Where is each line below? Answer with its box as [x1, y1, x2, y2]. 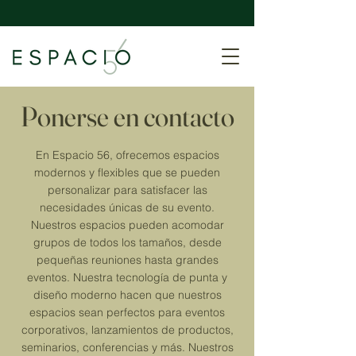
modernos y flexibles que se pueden [34, 165, 220, 180]
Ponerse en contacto [20, 99, 234, 133]
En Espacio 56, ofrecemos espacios [35, 148, 219, 162]
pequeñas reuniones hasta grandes [36, 253, 219, 267]
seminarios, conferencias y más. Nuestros [21, 340, 234, 354]
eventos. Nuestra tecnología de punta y [27, 270, 227, 284]
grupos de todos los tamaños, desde [33, 235, 222, 250]
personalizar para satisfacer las [47, 183, 207, 197]
